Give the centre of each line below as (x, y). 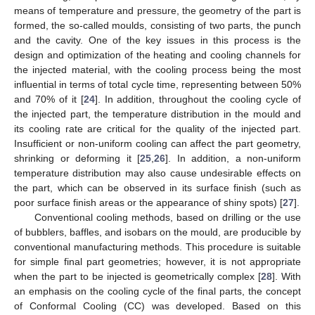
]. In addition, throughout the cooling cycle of (198, 99)
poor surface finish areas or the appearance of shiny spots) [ (148, 202)
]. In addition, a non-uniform (233, 158)
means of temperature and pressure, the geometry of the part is (157, 10)
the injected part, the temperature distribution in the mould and (157, 114)
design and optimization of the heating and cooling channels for (157, 54)
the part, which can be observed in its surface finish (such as (157, 187)
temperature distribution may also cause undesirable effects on (157, 173)
